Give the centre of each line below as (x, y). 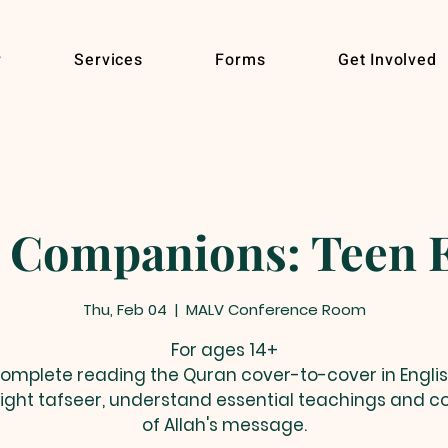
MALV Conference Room (275, 309)
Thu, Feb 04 (124, 309)
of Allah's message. (224, 424)
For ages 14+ (224, 349)
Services (108, 60)
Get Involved (387, 60)
